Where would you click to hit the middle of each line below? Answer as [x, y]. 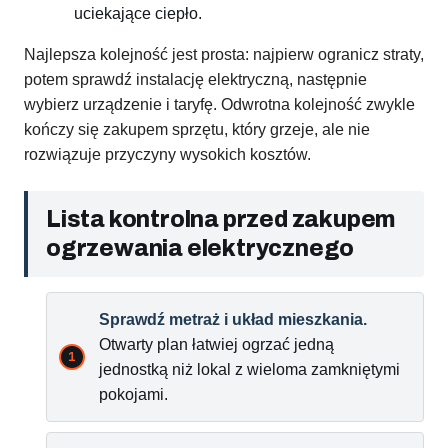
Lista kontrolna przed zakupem [221, 220]
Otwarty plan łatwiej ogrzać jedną [216, 345]
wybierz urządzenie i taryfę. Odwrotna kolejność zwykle [219, 105]
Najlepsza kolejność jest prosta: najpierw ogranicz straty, [224, 55]
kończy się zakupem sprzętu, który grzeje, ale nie [197, 130]
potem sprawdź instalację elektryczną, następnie [195, 80]
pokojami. [133, 395]
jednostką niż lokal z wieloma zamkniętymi [249, 370]
